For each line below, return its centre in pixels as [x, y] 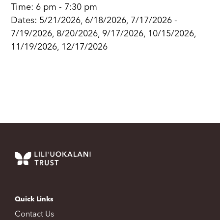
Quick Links [34, 200]
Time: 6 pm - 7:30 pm [54, 8]
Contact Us [34, 215]
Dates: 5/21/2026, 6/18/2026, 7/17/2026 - [94, 21]
